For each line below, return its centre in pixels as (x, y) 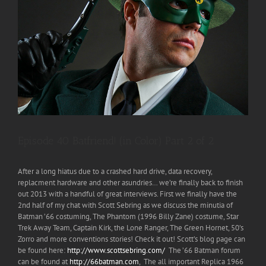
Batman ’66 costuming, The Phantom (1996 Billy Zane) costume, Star (128, 217)
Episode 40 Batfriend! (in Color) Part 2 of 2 (116, 141)
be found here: (42, 251)
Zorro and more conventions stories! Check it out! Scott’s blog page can (132, 239)
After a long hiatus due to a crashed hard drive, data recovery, (115, 172)
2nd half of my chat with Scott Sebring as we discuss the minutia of (125, 205)
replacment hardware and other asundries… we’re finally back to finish (130, 183)
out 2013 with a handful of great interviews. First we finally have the (127, 194)
